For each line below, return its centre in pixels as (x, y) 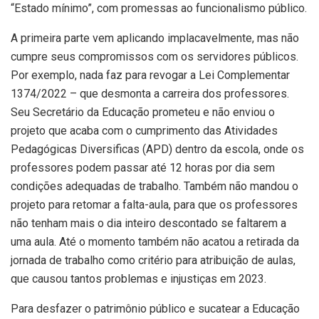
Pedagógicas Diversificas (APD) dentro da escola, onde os (157, 149)
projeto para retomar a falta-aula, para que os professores (154, 204)
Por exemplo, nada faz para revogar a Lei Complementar (150, 75)
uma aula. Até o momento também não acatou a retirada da (155, 241)
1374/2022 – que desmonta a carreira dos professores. (150, 93)
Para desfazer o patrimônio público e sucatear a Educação (155, 308)
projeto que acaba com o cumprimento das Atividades (144, 130)
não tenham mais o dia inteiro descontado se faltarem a (148, 223)
